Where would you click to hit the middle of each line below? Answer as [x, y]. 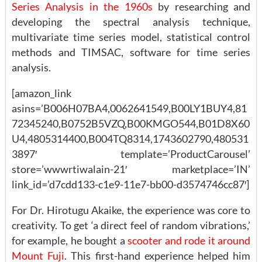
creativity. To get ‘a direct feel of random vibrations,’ [131, 225]
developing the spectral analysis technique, [131, 22]
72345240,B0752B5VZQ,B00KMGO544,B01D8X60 [131, 124]
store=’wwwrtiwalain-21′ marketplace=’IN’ [131, 169]
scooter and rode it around [189, 241]
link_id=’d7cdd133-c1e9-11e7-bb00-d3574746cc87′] [130, 185]
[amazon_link [42, 93]
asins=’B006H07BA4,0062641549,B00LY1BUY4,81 [129, 108]
